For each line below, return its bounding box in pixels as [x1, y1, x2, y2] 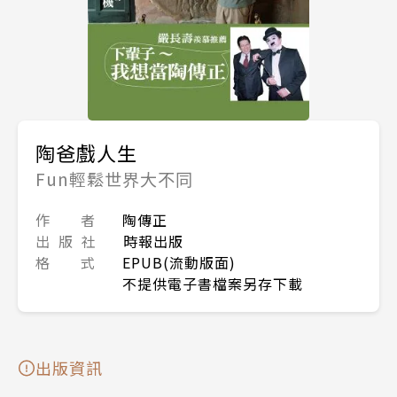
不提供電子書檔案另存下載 [122, 273, 303, 295]
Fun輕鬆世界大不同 [35, 167, 193, 192]
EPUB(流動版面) [122, 252, 236, 274]
